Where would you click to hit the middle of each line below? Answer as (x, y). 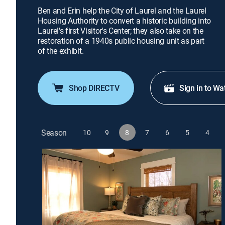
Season (54, 132)
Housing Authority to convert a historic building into (125, 21)
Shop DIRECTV (94, 88)
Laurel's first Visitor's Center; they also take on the (121, 31)
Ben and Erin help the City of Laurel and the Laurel (122, 11)
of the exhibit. (61, 51)
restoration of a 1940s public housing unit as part (121, 41)
